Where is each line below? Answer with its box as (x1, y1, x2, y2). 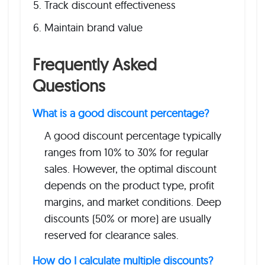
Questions (33, 75, 105, 96)
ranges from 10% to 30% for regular (44, 146, 209, 159)
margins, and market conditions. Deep (44, 195, 221, 209)
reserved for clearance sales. (44, 228, 179, 242)
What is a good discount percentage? (33, 106, 209, 120)
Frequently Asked (33, 54, 157, 75)
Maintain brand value (44, 21, 143, 34)
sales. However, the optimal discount (44, 162, 216, 176)
